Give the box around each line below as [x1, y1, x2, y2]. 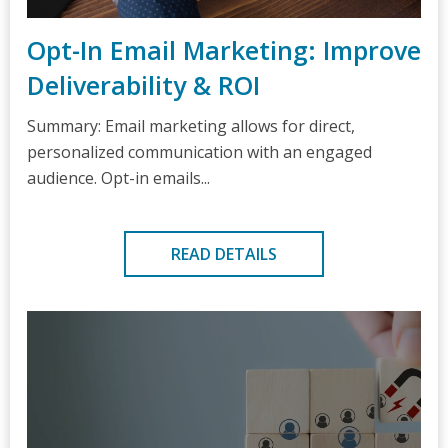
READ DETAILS [171, 243, 277, 265]
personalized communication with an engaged [27, 141, 372, 163]
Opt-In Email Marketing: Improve [27, 33, 421, 67]
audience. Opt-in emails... [27, 167, 210, 189]
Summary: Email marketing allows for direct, [27, 115, 355, 137]
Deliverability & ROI [27, 68, 260, 102]
